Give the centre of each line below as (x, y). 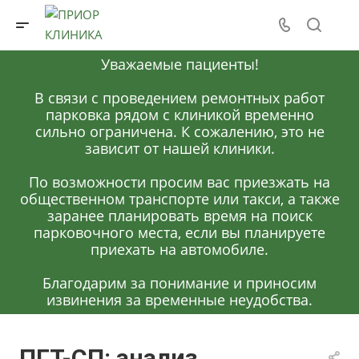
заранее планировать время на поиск (179, 215)
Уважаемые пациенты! (179, 64)
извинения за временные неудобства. (179, 299)
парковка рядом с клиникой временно (179, 114)
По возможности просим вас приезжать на (179, 182)
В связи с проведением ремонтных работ (179, 97)
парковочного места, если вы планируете (179, 232)
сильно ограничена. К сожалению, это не (179, 131)
